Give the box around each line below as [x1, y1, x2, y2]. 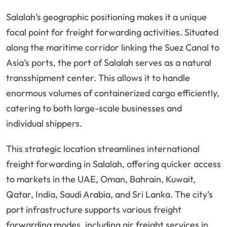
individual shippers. [6, 118, 82, 130]
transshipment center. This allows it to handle [6, 72, 190, 84]
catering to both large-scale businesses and [6, 102, 182, 115]
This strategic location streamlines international [6, 143, 200, 155]
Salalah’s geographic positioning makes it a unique [6, 11, 207, 23]
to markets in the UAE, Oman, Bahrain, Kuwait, [6, 173, 196, 185]
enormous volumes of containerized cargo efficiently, [6, 87, 219, 99]
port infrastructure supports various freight [6, 204, 181, 216]
